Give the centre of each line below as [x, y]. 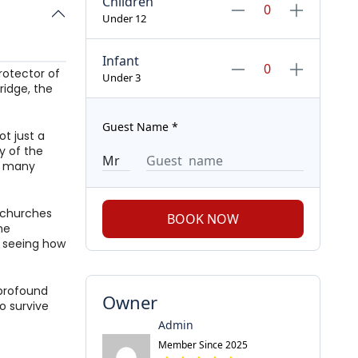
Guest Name [135, 127]
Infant [120, 61]
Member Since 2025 [203, 345]
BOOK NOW [203, 219]
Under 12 [124, 18]
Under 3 [121, 78]
